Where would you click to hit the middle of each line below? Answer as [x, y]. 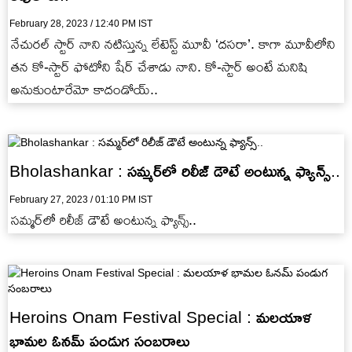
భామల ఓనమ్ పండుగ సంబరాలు [99, 340]
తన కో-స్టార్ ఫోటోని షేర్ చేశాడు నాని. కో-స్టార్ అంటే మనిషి [159, 66]
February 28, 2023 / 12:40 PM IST [81, 23]
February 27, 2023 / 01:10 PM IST [81, 199]
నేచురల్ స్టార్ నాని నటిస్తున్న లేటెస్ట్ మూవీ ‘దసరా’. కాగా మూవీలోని [173, 44]
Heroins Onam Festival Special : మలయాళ [161, 317]
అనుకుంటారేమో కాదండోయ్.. [84, 89]
